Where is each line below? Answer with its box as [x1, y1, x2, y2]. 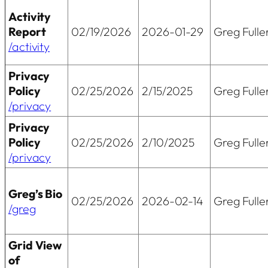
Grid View [8, 237, 62, 252]
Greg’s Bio [8, 185, 62, 201]
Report [8, 23, 46, 39]
